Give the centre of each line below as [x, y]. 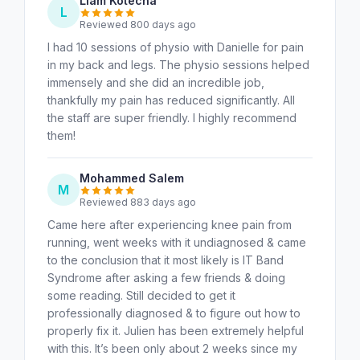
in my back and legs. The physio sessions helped [178, 64]
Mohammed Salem [132, 178]
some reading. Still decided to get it [141, 295]
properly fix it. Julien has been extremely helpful [176, 330]
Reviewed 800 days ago [138, 24]
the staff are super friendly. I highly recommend [172, 117]
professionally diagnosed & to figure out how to [174, 313]
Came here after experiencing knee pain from [170, 224]
